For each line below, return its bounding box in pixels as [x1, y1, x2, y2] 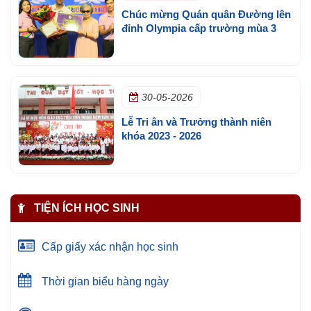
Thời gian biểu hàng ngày [39, 275, 169, 287]
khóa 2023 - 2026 [121, 129, 201, 142]
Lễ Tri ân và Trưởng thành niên [121, 115, 271, 128]
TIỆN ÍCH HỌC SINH [31, 201, 140, 214]
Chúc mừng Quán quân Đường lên [121, 8, 291, 20]
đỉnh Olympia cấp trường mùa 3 [121, 22, 276, 34]
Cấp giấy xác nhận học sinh [39, 240, 178, 253]
